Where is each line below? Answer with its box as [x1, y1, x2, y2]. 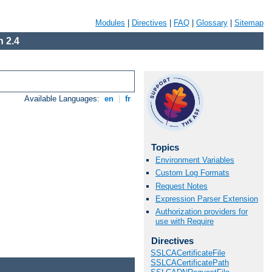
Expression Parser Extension [155, 194, 258, 203]
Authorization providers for [155, 206, 248, 216]
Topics [151, 142, 179, 152]
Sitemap [234, 18, 263, 27]
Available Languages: [24, 94, 103, 104]
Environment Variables [155, 155, 234, 165]
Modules [95, 18, 125, 27]
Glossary [196, 18, 228, 27]
